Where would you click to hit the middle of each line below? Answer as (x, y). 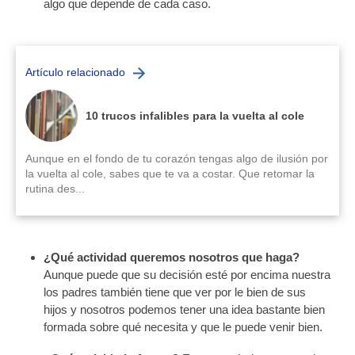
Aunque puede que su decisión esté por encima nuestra (187, 275)
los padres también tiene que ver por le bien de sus (175, 292)
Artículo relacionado (75, 72)
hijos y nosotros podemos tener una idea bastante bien (185, 309)
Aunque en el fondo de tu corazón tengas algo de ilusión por (177, 158)
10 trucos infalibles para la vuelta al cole (195, 115)
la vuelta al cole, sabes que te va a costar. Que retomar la (170, 174)
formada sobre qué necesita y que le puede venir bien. (183, 327)
